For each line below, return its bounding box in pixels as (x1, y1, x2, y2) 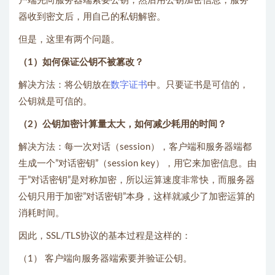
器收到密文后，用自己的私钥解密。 (18, 12, 166, 21)
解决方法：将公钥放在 (18, 80, 110, 90)
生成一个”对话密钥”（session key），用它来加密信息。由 (18, 158, 257, 168)
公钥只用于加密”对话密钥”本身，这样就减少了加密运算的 (18, 192, 255, 201)
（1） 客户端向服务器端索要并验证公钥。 (18, 254, 192, 263)
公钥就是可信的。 (18, 96, 92, 106)
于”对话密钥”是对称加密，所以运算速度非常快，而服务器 (18, 175, 255, 185)
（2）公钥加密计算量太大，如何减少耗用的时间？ (18, 119, 227, 129)
